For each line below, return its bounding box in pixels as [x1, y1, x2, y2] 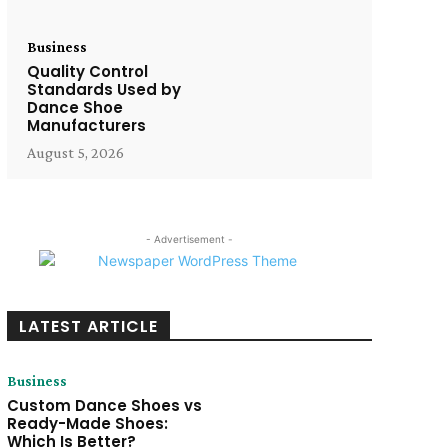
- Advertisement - [145, 233, 233, 246]
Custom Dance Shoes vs [6, 395, 202, 417]
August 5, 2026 [26, 144, 124, 162]
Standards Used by [26, 79, 181, 101]
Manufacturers [26, 115, 146, 137]
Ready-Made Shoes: [6, 413, 168, 435]
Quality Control [26, 61, 148, 83]
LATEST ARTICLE [18, 315, 158, 339]
